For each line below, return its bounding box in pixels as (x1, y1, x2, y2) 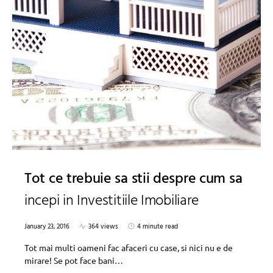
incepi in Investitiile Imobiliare (24, 189, 199, 213)
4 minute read (137, 221, 178, 232)
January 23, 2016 (24, 221, 69, 232)
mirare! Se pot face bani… (24, 254, 123, 266)
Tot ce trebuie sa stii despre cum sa (24, 167, 243, 191)
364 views (88, 221, 118, 232)
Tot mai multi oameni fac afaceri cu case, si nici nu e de (24, 241, 233, 253)
